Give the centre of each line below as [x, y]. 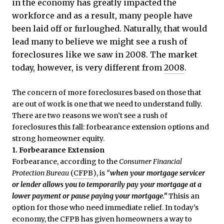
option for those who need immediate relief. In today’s [105, 208]
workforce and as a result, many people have [102, 15]
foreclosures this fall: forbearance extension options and [110, 127]
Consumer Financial [150, 162]
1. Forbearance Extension [58, 150]
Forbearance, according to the [65, 162]
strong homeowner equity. [58, 139]
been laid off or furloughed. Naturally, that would [109, 28]
